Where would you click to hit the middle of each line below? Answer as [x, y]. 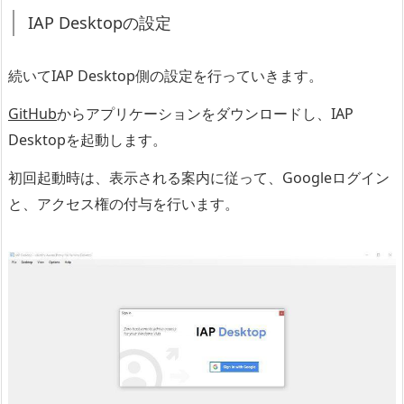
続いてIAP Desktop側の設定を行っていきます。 [165, 75]
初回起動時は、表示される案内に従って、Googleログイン [199, 177]
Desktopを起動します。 [87, 139]
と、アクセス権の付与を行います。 [124, 203]
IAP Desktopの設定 [100, 22]
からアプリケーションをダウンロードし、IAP [205, 113]
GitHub [32, 113]
